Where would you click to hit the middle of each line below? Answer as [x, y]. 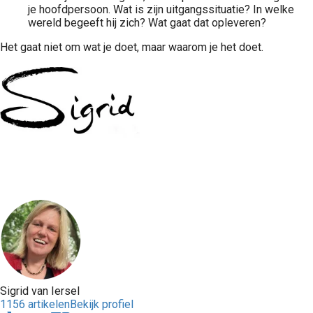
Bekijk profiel [102, 304]
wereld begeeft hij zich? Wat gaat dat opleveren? [147, 23]
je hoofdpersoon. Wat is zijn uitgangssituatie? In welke [161, 9]
